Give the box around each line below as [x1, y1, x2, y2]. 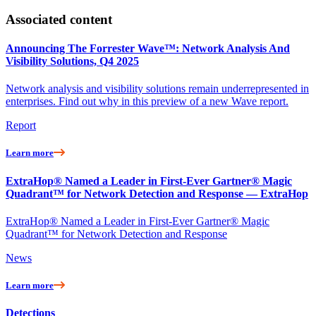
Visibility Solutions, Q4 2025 [6, 54, 139, 67]
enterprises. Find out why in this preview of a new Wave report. [6, 95, 288, 108]
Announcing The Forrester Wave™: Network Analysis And [6, 42, 290, 54]
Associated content [6, 11, 112, 27]
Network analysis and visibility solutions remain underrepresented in [6, 83, 309, 95]
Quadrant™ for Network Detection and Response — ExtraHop [6, 187, 308, 200]
